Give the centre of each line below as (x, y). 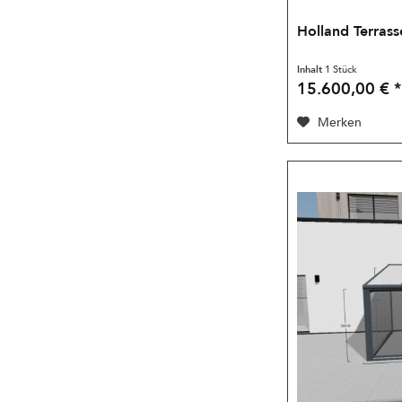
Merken (340, 122)
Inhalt (311, 69)
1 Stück (341, 69)
